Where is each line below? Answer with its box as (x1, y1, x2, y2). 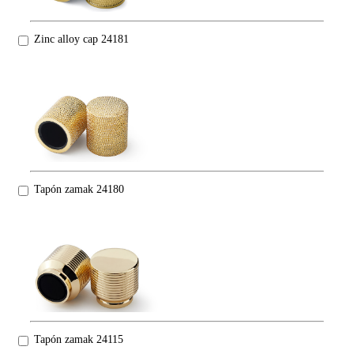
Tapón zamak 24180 (34, 183, 124, 196)
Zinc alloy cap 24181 (34, 33, 129, 46)
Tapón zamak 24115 (34, 333, 123, 346)
